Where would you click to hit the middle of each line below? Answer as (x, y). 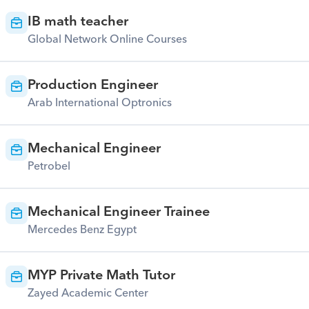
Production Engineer (92, 85)
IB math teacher (78, 21)
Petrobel (49, 166)
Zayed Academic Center (88, 293)
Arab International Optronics (99, 103)
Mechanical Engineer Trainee (118, 212)
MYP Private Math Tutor (101, 275)
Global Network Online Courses (107, 39)
